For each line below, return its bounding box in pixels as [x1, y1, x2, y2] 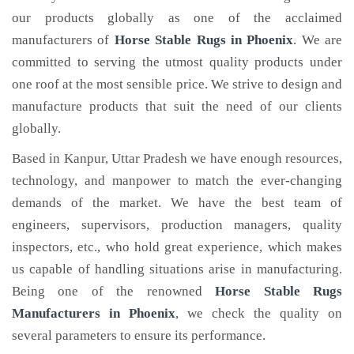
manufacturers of [12, 32, 115, 47]
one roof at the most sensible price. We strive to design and [12, 77, 342, 92]
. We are [293, 32, 342, 47]
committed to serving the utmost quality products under [12, 55, 342, 70]
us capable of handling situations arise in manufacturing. [12, 262, 342, 277]
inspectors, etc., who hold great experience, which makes [12, 239, 342, 254]
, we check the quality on [175, 306, 342, 321]
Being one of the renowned [12, 284, 216, 299]
